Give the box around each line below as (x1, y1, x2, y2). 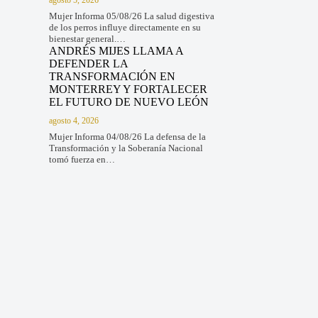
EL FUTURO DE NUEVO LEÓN (48, 95, 209, 108)
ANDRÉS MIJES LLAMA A (48, 44, 183, 57)
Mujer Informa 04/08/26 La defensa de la (48, 131, 206, 143)
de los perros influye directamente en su (48, 21, 201, 33)
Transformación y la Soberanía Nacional (48, 143, 203, 154)
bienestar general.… (48, 33, 126, 44)
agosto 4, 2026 (48, 116, 99, 126)
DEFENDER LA (48, 57, 128, 70)
